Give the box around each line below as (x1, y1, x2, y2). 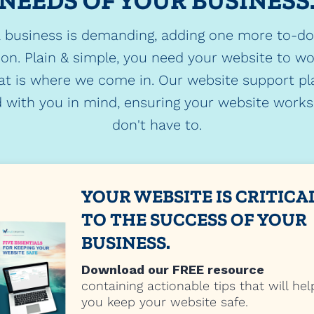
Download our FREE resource (81, 262, 264, 277)
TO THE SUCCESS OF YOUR (81, 208, 307, 231)
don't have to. (111, 116, 202, 133)
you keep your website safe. (81, 294, 248, 309)
